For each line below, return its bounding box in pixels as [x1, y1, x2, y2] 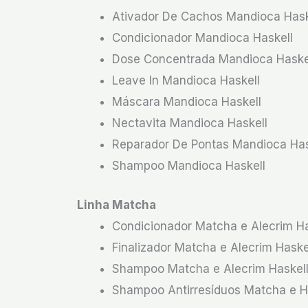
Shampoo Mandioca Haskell [112, 159, 265, 173]
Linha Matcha [77, 197, 156, 212]
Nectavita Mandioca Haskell [112, 116, 267, 130]
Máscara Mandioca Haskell [112, 95, 261, 109]
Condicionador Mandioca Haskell [112, 31, 293, 45]
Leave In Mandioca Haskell [112, 74, 260, 87]
